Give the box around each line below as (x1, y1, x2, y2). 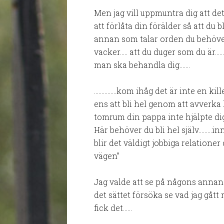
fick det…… (94, 202, 132, 213)
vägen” (94, 150, 120, 161)
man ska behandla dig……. (94, 59, 190, 70)
